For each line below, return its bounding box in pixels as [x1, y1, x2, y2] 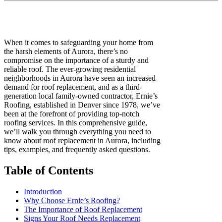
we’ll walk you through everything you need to [4, 127, 151, 136]
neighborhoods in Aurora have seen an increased [4, 74, 156, 82]
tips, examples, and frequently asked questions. [4, 145, 150, 154]
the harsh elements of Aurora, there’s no [4, 47, 128, 55]
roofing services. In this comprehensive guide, [4, 118, 147, 127]
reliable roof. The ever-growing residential [4, 65, 136, 73]
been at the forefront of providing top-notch [4, 110, 139, 118]
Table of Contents [4, 164, 93, 177]
